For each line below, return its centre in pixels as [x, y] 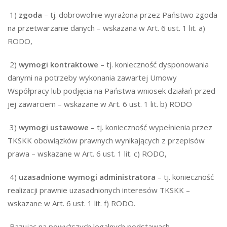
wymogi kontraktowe [59, 64]
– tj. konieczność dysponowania [154, 64]
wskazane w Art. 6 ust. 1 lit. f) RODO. [71, 203]
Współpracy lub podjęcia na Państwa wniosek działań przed [111, 91]
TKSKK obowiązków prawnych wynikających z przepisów [106, 140]
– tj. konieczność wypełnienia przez [150, 127]
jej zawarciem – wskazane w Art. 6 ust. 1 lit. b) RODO [100, 104]
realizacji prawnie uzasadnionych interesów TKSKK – [99, 190]
